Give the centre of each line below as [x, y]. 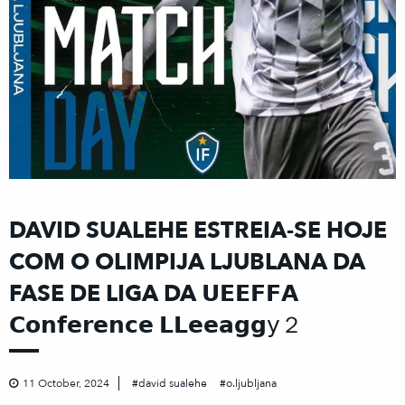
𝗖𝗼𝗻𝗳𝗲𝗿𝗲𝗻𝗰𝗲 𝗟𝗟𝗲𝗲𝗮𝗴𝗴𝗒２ [156, 326]
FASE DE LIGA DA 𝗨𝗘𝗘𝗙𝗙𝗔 [154, 294]
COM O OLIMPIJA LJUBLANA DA [187, 263]
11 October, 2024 [66, 384]
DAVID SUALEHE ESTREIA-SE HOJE [198, 231]
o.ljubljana [251, 384]
